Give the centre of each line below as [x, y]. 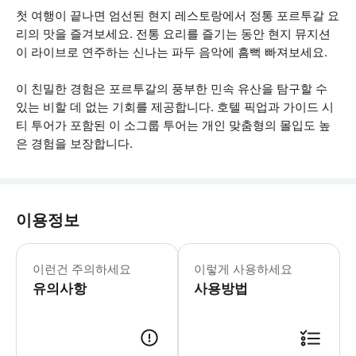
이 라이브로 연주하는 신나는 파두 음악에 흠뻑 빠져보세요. [172, 52]
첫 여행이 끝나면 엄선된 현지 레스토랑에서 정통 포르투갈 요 [178, 15]
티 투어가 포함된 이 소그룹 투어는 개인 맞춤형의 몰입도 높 [173, 125]
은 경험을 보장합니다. [74, 143]
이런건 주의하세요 [82, 269]
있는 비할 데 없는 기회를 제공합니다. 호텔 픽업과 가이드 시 [175, 107]
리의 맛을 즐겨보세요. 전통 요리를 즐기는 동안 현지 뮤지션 [173, 34]
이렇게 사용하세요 [244, 269]
